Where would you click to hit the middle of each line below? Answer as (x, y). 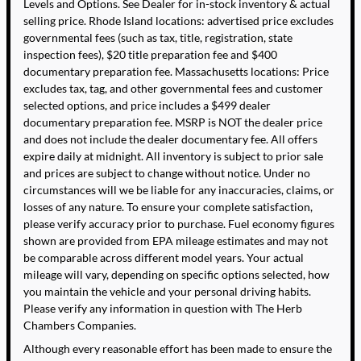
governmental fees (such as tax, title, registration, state (158, 38)
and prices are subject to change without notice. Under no (167, 173)
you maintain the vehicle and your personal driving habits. (167, 292)
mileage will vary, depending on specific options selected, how (176, 275)
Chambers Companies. (80, 326)
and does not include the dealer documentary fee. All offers (170, 139)
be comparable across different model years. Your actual (164, 258)
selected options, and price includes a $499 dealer (147, 106)
